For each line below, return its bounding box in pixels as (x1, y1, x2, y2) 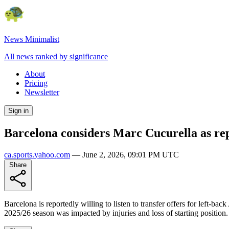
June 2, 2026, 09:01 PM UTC (82, 150, 179, 159)
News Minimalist (4, 35, 59, 43)
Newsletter (25, 88, 59, 97)
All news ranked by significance (4, 52, 108, 61)
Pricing (25, 79, 48, 87)
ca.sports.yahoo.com (4, 150, 70, 159)
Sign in (8, 107, 29, 114)
